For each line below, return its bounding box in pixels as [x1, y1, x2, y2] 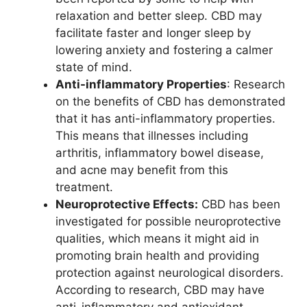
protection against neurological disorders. [56, 266, 284, 280]
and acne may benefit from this [56, 163, 228, 177]
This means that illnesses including [56, 129, 248, 143]
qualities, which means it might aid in [56, 232, 259, 245]
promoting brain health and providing [56, 249, 259, 262]
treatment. [56, 180, 113, 194]
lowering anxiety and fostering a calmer [56, 43, 273, 57]
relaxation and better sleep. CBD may [56, 9, 262, 23]
